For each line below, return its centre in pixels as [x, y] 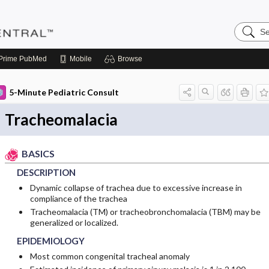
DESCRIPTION [46, 173]
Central [249, 45]
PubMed [32, 59]
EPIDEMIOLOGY [50, 241]
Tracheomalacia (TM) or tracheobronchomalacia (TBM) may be [145, 212]
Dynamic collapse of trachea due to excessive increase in [136, 188]
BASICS [38, 153]
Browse [130, 59]
